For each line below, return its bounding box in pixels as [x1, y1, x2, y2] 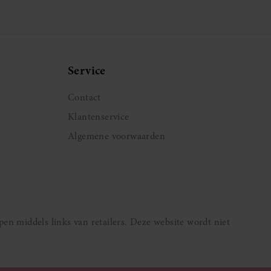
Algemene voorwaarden [68, 129, 165, 143]
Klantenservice [68, 109, 129, 123]
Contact [68, 90, 101, 104]
